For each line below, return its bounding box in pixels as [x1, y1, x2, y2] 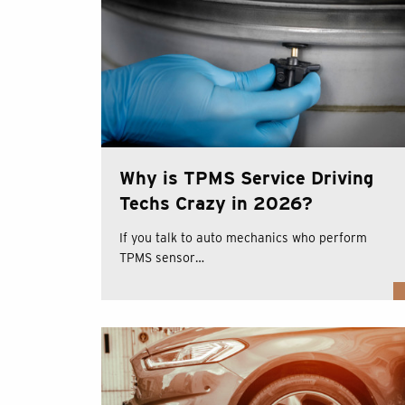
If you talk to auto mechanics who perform [119, 230, 367, 245]
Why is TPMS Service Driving [119, 166, 373, 189]
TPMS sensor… [119, 250, 204, 265]
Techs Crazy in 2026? [119, 192, 313, 214]
